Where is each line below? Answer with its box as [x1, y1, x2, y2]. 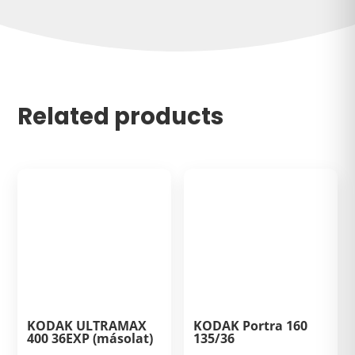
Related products [17, 101, 224, 132]
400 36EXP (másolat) [27, 329, 154, 347]
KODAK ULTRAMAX [27, 316, 147, 334]
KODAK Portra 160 [193, 316, 308, 334]
